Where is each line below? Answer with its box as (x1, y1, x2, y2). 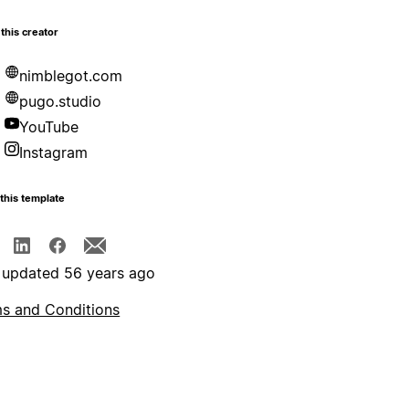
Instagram (19, 143, 89, 163)
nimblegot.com (19, 67, 123, 86)
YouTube (19, 118, 79, 137)
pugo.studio (19, 92, 102, 111)
